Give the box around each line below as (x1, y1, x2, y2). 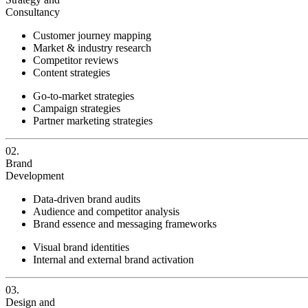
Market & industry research (33, 42, 151, 54)
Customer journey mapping (33, 30, 151, 42)
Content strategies (33, 67, 110, 79)
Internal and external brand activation (33, 254, 194, 266)
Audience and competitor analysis (33, 206, 179, 218)
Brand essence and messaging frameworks (33, 218, 217, 230)
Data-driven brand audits (33, 193, 140, 206)
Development (5, 170, 64, 182)
